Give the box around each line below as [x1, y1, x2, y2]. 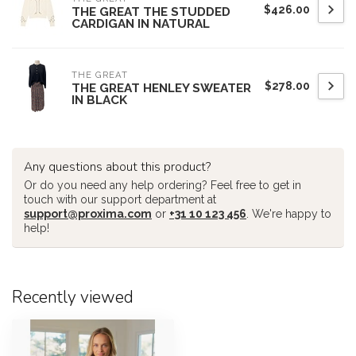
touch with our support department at [24, 193, 216, 206]
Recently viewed [12, 286, 133, 308]
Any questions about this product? [24, 158, 211, 175]
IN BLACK [72, 93, 127, 107]
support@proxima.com [24, 207, 152, 220]
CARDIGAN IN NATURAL [72, 17, 210, 31]
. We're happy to [246, 207, 331, 220]
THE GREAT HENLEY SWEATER [72, 81, 251, 95]
